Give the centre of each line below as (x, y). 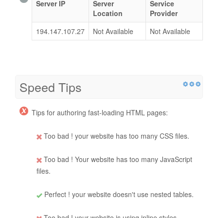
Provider (164, 13)
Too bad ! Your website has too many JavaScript (117, 159)
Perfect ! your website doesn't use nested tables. (118, 194)
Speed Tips (51, 87)
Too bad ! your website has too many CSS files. (116, 136)
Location (108, 13)
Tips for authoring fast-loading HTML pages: (100, 113)
